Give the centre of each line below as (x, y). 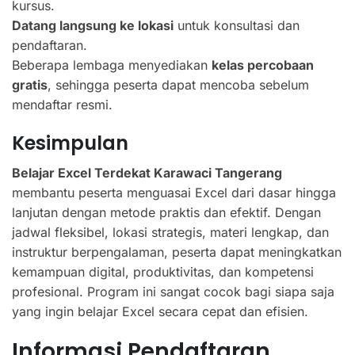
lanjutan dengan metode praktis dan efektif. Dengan (166, 212)
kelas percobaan (263, 65)
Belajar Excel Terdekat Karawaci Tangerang (147, 173)
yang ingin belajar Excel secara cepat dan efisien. (160, 311)
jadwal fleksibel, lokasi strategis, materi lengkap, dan (170, 232)
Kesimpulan (70, 143)
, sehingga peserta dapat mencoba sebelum (178, 85)
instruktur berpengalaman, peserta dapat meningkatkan (177, 252)
